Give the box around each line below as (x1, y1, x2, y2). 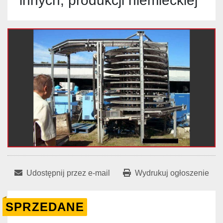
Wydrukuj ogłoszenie (134, 169, 209, 178)
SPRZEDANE (5, 200, 84, 214)
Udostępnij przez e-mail (26, 169, 110, 178)
